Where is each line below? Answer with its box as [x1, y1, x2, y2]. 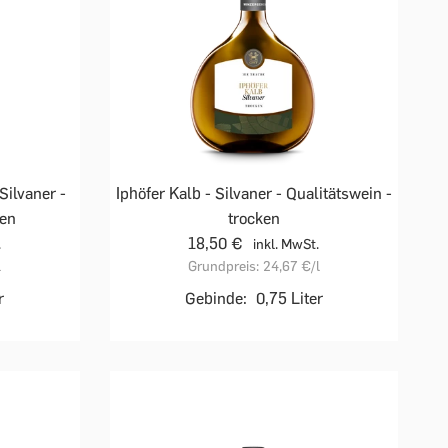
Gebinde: [184, 289, 247, 309]
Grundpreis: [187, 258, 259, 276]
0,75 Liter [255, 289, 323, 309]
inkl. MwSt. [253, 236, 320, 254]
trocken [227, 209, 280, 229]
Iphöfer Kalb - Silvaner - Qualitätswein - [115, 184, 392, 204]
